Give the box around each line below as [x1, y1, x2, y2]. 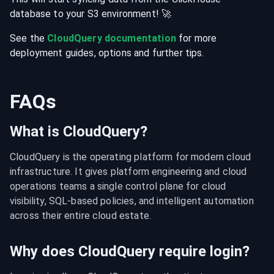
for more [176, 32, 217, 44]
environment [102, 8, 156, 20]
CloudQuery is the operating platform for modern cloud [10, 151, 251, 163]
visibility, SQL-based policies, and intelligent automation [10, 195, 254, 207]
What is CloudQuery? [10, 123, 147, 140]
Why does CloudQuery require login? [10, 243, 250, 260]
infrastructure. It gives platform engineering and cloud [10, 166, 247, 177]
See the [10, 32, 48, 44]
